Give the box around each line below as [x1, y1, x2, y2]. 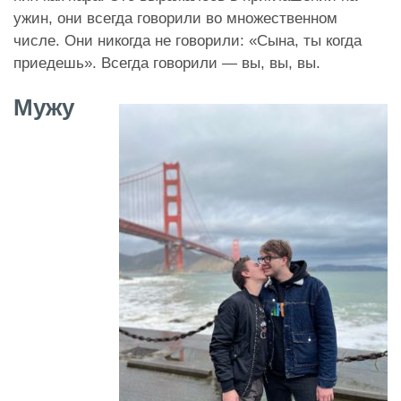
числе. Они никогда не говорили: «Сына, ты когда [13, 31, 362, 49]
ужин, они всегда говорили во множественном [13, 9, 337, 27]
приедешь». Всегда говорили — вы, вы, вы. [13, 54, 320, 72]
